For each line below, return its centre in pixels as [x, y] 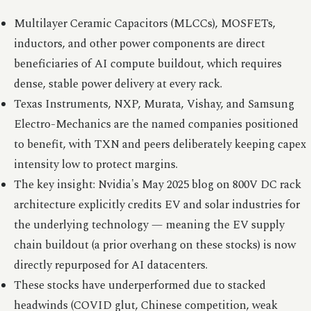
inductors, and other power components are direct [139, 44]
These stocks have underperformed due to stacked [140, 285]
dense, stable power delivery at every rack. [118, 84]
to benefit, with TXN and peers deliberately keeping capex [160, 144]
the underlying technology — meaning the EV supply [149, 225]
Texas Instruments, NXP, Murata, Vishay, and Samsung [154, 104]
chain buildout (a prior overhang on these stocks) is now [154, 245]
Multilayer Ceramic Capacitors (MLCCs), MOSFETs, [144, 24]
